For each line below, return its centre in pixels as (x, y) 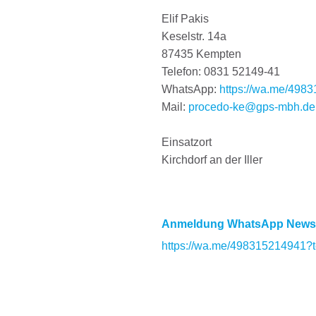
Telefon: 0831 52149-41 (221, 72)
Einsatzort (187, 142)
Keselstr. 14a (194, 37)
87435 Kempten (201, 54)
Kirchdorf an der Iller (212, 160)
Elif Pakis (187, 19)
